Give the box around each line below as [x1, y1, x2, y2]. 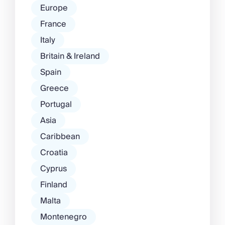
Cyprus [40, 162, 67, 176]
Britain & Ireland [40, 49, 100, 63]
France [40, 17, 66, 31]
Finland [40, 178, 67, 192]
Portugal [40, 97, 72, 111]
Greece [40, 81, 69, 95]
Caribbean [40, 130, 80, 144]
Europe [40, 1, 68, 15]
